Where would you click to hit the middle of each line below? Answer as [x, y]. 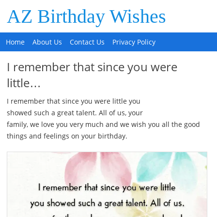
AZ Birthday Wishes [87, 16]
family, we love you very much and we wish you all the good [103, 124]
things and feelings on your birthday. [67, 136]
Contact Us [87, 42]
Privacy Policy [134, 42]
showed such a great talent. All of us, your [75, 113]
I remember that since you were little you [73, 101]
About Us [47, 42]
